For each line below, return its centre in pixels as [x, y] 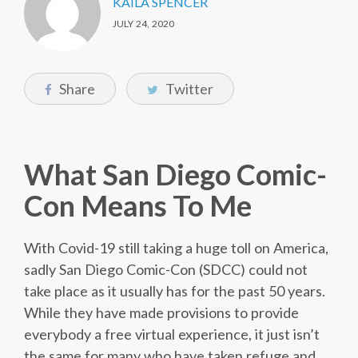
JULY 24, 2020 [143, 24]
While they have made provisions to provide [161, 313]
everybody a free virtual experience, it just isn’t [172, 334]
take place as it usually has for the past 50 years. [176, 291]
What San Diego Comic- [175, 175]
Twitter [188, 89]
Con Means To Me [138, 206]
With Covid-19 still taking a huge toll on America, [176, 248]
